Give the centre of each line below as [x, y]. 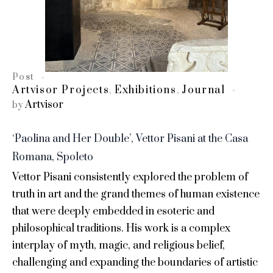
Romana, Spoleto [53, 158]
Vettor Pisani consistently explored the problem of [130, 178]
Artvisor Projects [61, 90]
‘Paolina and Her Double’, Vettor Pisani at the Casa [130, 139]
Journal [204, 90]
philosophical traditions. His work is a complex [121, 229]
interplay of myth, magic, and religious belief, [119, 246]
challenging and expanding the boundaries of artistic [135, 263]
